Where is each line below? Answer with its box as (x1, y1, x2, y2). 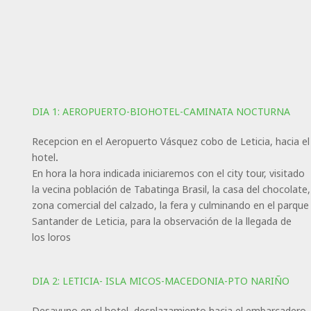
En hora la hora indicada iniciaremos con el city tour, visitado (31, 166, 305, 180)
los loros (31, 230, 71, 244)
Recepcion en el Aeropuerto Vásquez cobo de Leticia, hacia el (31, 134, 310, 148)
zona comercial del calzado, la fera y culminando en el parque (31, 198, 309, 212)
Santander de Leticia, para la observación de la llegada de (31, 214, 292, 228)
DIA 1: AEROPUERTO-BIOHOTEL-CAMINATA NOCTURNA (31, 104, 290, 118)
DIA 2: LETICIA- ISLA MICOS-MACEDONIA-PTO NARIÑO (31, 274, 289, 287)
